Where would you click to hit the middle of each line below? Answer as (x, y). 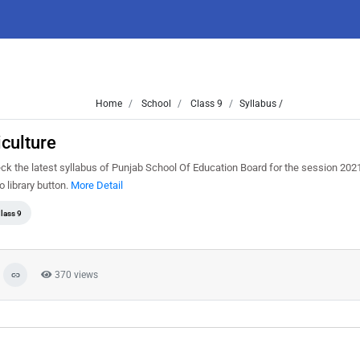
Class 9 (205, 104)
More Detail (97, 185)
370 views (75, 275)
